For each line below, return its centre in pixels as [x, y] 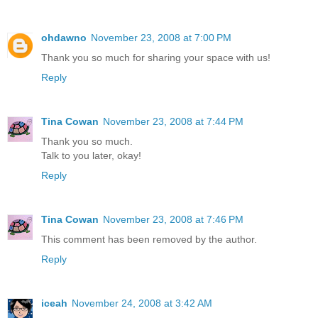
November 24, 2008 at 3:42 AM [142, 303]
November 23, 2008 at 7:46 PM [173, 220]
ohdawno [64, 38]
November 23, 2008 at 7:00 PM [161, 38]
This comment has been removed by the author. [149, 240]
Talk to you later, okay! [91, 156]
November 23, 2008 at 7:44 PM [173, 122]
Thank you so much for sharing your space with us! [156, 58]
